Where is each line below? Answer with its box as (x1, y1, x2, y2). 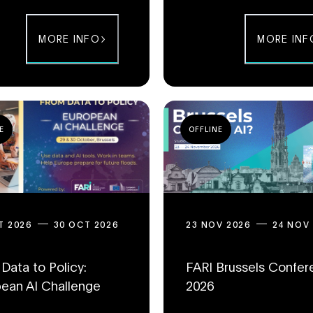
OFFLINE (189, 124, 223, 134)
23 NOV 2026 (186, 218, 251, 230)
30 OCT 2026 (53, 218, 119, 230)
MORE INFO (38, 31, 100, 46)
